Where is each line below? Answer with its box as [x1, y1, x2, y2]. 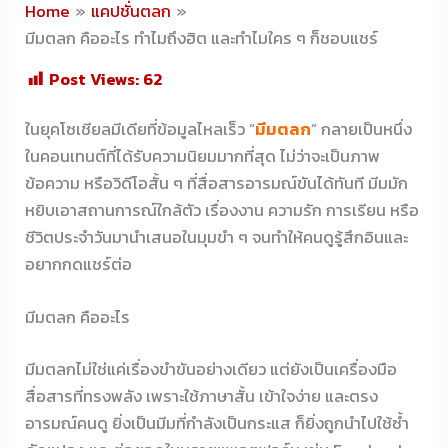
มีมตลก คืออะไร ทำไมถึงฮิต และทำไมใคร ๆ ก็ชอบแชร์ [25, 25, 379, 50]
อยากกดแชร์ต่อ [25, 251, 133, 276]
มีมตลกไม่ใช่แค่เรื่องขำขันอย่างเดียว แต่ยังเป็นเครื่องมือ [25, 356, 398, 381]
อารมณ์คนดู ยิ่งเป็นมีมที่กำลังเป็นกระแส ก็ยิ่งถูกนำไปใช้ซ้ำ [25, 410, 410, 435]
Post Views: [49, 67, 140, 92]
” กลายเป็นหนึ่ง [311, 116, 413, 141]
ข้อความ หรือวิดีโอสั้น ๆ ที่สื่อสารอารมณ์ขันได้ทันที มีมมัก [25, 170, 409, 195]
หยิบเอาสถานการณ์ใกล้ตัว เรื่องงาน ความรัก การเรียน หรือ [25, 197, 420, 222]
